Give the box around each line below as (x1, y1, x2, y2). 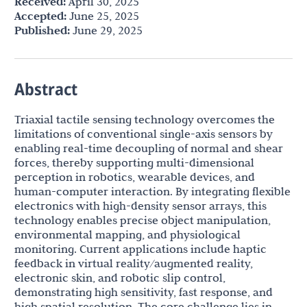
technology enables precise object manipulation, (14, 213, 271, 227)
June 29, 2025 (70, 23, 143, 37)
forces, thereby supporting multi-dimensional (14, 156, 254, 169)
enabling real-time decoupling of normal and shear (14, 141, 283, 155)
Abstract (14, 77, 77, 100)
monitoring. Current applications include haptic (14, 242, 267, 256)
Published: (14, 23, 70, 38)
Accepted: (14, 9, 66, 23)
